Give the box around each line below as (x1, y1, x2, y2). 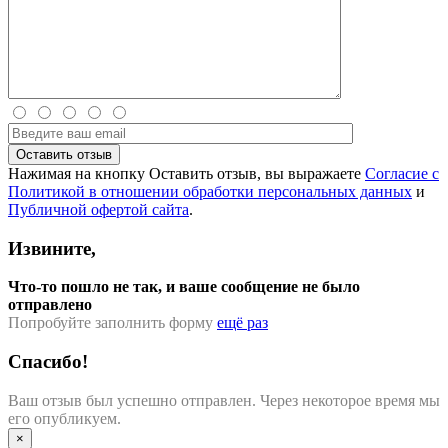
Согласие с (365, 164, 439, 182)
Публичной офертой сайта (8, 200, 189, 218)
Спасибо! (8, 350, 88, 372)
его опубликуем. (8, 409, 121, 427)
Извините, (8, 237, 96, 259)
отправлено (8, 296, 92, 314)
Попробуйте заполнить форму (8, 314, 217, 332)
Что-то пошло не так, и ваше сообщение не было (8, 278, 360, 296)
